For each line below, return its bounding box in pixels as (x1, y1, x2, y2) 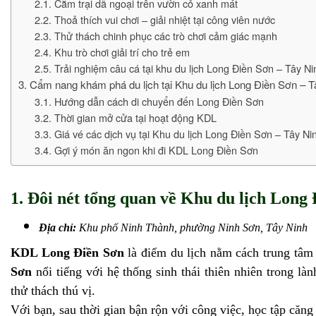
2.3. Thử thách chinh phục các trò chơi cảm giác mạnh (34, 28, 277, 44)
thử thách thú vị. (11, 284, 95, 298)
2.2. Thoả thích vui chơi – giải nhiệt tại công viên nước (34, 12, 275, 28)
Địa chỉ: (39, 221, 76, 234)
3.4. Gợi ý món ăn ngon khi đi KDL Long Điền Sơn (34, 142, 258, 158)
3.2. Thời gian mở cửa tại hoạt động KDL (34, 110, 217, 126)
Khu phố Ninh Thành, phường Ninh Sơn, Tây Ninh (76, 221, 308, 234)
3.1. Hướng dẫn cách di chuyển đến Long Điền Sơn (34, 94, 264, 109)
